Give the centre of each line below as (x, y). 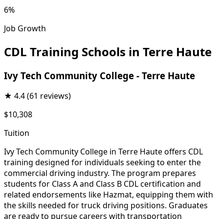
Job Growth (25, 28)
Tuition (17, 133)
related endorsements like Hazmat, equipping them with (109, 195)
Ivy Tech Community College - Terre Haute (99, 75)
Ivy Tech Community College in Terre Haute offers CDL (103, 152)
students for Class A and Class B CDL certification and (102, 184)
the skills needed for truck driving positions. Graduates (106, 206)
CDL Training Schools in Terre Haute (108, 51)
